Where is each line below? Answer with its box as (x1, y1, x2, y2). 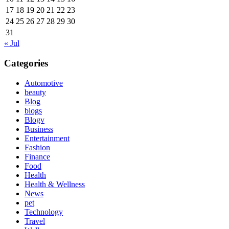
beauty (25, 87, 46, 97)
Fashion (25, 143, 50, 152)
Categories (4, 58, 48, 69)
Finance (25, 152, 50, 161)
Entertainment (25, 133, 70, 143)
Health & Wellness (25, 179, 85, 189)
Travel (25, 216, 45, 225)
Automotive (25, 78, 63, 87)
